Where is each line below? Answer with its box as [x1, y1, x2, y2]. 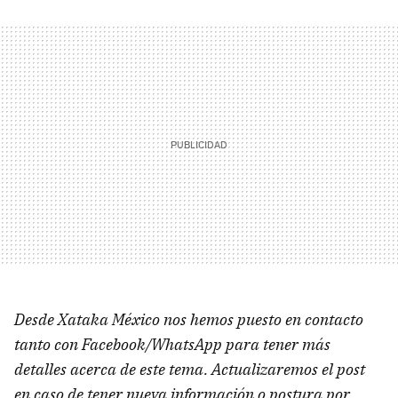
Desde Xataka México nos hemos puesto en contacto [14, 308, 363, 330]
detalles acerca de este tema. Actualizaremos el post [14, 358, 365, 379]
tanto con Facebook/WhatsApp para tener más [14, 333, 330, 354]
